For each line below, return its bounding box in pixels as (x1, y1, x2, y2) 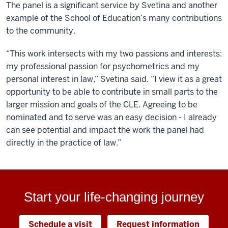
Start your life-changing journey (24, 189, 204, 205)
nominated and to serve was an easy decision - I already (6, 112, 217, 123)
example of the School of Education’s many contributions (6, 13, 222, 23)
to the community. (6, 25, 77, 36)
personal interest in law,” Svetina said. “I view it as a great (6, 74, 222, 84)
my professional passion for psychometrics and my (6, 61, 199, 72)
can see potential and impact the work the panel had (6, 125, 204, 135)
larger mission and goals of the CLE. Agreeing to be (6, 99, 197, 110)
